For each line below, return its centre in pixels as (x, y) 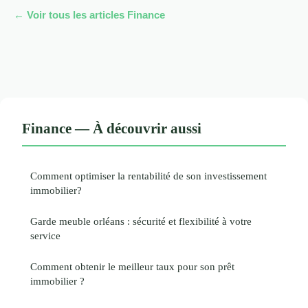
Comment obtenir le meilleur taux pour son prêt (132, 267)
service (45, 236)
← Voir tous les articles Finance (89, 15)
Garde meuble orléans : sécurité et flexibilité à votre (141, 221)
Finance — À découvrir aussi (112, 129)
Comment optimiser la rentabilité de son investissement (148, 176)
